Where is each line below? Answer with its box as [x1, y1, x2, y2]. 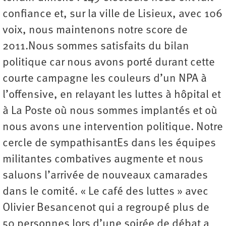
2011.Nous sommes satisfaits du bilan [3, 41, 189, 53]
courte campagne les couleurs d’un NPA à [3, 73, 207, 85]
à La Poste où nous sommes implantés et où [3, 105, 217, 118]
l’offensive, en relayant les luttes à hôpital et [3, 89, 221, 101]
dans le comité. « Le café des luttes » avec [3, 186, 208, 198]
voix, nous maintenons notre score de [3, 25, 188, 37]
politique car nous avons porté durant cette [3, 57, 215, 69]
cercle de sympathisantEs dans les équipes [3, 138, 216, 150]
